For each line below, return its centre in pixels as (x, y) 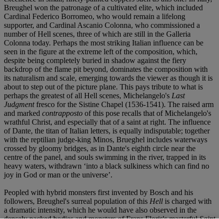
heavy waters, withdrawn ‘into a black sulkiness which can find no (107, 166)
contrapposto (62, 113)
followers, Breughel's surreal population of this (77, 201)
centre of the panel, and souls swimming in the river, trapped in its (105, 157)
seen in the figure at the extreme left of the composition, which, (101, 51)
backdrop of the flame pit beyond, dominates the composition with (106, 69)
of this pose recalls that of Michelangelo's (147, 113)
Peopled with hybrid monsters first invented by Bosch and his (99, 192)
